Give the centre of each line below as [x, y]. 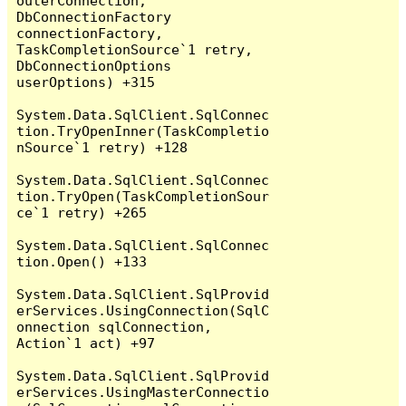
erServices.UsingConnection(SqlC [143, 310]
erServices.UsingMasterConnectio [143, 391]
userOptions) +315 [86, 82]
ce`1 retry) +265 [82, 212]
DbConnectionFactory [94, 16]
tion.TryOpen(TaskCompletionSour [143, 196]
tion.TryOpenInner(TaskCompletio [143, 130]
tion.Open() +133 [82, 261]
